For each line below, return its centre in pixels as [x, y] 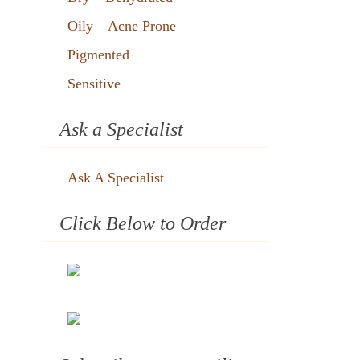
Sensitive [94, 84]
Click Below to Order [143, 223]
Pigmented [98, 55]
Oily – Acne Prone [122, 26]
